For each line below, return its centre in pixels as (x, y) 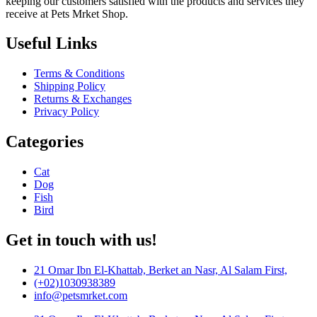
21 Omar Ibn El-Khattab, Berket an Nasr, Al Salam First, (161, 270)
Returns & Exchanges (83, 99)
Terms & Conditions (79, 74)
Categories (45, 142)
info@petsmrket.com (81, 295)
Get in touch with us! (81, 240)
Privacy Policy (67, 112)
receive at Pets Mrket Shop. (67, 13)
